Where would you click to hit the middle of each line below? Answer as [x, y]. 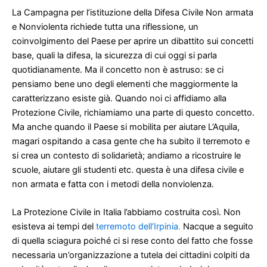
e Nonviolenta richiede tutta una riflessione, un [105, 27]
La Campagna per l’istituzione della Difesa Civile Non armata [133, 12]
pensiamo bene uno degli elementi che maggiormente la [125, 84]
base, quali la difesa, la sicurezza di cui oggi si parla [114, 55]
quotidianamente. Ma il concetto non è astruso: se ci [118, 69]
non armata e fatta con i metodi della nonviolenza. [113, 184]
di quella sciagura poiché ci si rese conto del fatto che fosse [132, 240]
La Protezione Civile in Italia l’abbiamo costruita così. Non [126, 212]
